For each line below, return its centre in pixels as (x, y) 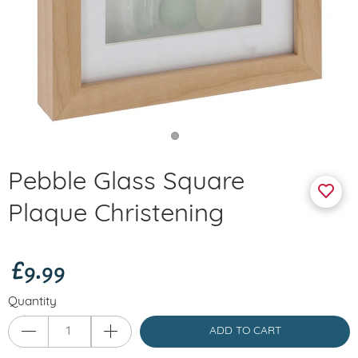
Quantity (32, 302)
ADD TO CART (245, 331)
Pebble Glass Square (126, 183)
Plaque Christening (116, 215)
